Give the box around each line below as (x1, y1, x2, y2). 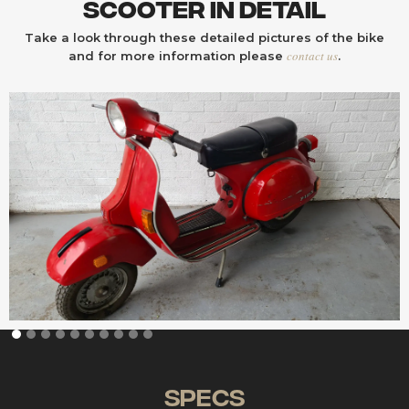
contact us (287, 47, 338, 64)
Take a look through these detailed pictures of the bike (25, 30, 384, 45)
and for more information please (68, 48, 287, 63)
